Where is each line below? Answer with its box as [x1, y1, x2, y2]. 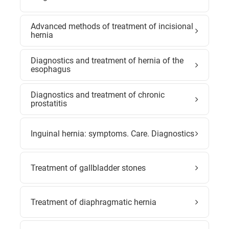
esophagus [31, 64, 71, 74]
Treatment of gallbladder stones [31, 163, 146, 173]
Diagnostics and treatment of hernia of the [31, 56, 184, 65]
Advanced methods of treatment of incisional [31, 21, 193, 31]
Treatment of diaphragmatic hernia [31, 197, 156, 207]
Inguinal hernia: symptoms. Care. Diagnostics [31, 128, 194, 139]
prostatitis [31, 99, 67, 108]
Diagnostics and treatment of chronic [31, 90, 165, 100]
